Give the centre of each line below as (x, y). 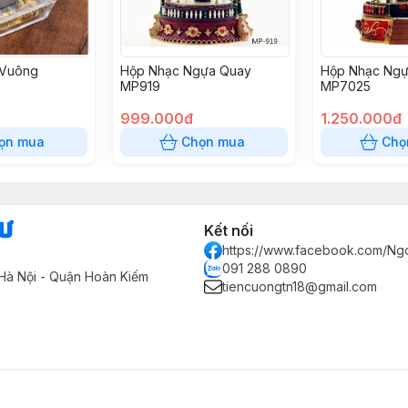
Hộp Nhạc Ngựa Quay (186, 71)
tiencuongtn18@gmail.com (300, 286)
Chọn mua (213, 142)
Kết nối (229, 230)
